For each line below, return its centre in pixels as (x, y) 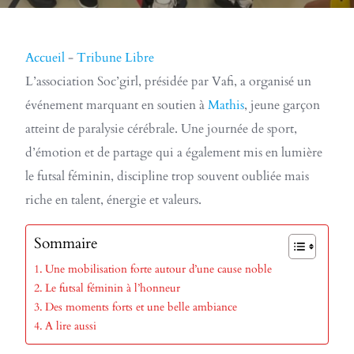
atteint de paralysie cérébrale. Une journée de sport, (161, 129)
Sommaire (66, 243)
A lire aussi (70, 326)
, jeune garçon (282, 105)
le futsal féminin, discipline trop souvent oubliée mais (167, 176)
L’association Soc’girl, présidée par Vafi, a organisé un (168, 81)
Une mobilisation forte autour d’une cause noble (158, 269)
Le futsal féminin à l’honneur (112, 288)
